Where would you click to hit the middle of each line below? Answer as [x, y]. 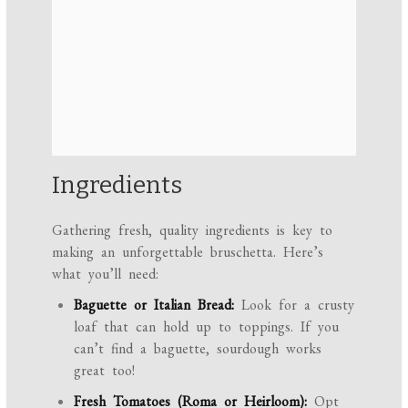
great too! [105, 370]
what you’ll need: [106, 273]
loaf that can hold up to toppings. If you [207, 326]
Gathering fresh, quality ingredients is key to [193, 229]
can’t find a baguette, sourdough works [198, 348]
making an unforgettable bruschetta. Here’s [188, 251]
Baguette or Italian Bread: [154, 304]
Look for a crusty [295, 304]
